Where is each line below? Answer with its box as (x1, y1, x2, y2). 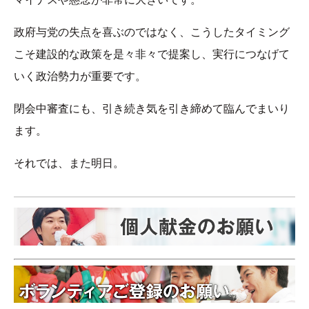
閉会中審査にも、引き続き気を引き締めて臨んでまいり (14, 103, 290, 115)
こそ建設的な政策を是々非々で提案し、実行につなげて (14, 48, 290, 61)
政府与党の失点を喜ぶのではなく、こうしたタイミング (14, 26, 290, 39)
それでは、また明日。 (14, 157, 124, 170)
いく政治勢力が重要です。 (14, 70, 146, 83)
